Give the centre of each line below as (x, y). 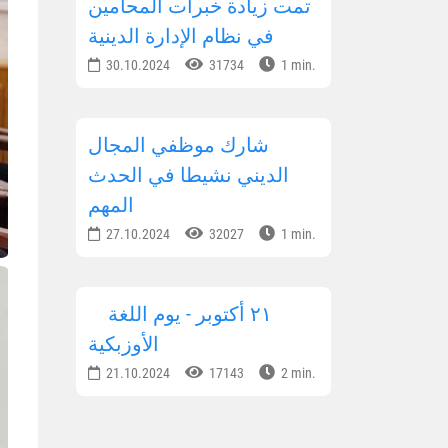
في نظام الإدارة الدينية (181, 36)
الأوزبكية (123, 344)
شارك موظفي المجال (178, 145)
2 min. (297, 373)
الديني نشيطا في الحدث (188, 175)
